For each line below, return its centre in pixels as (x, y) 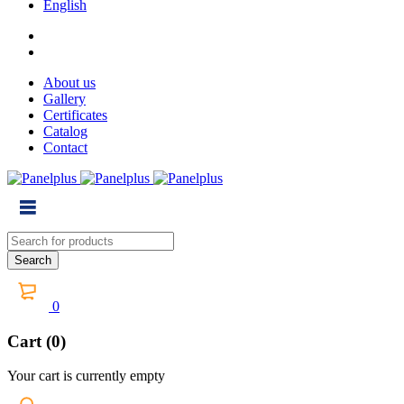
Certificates (75, 115)
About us (69, 82)
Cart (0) (37, 341)
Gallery (64, 98)
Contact (65, 147)
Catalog (65, 131)
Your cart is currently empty (86, 376)
